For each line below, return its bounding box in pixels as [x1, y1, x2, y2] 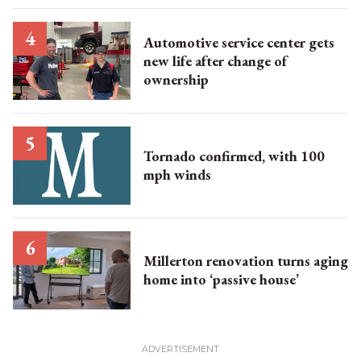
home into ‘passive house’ [143, 270, 299, 289]
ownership [143, 69, 209, 89]
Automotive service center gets [143, 32, 334, 52]
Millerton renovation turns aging [143, 251, 348, 271]
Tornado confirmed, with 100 [143, 147, 325, 166]
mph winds [143, 165, 211, 185]
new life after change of [143, 51, 287, 70]
